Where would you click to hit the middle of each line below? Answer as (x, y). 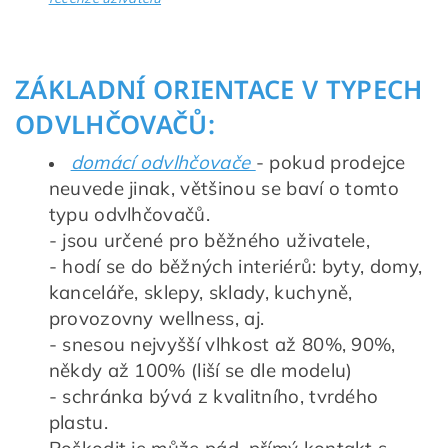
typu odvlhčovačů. (129, 213)
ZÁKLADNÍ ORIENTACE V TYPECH (219, 89)
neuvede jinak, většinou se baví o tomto (224, 187)
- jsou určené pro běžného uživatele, (209, 239)
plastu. (78, 421)
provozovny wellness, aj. (156, 317)
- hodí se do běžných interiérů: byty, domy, (235, 265)
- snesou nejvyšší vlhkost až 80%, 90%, (222, 343)
